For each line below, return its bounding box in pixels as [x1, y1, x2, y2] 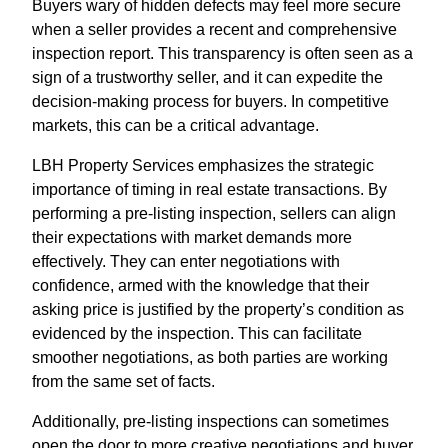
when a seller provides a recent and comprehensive [32, 21, 397, 39]
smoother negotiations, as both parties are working [32, 349, 388, 367]
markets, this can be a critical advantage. [32, 117, 319, 135]
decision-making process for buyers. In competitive [32, 93, 389, 111]
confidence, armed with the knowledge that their [32, 277, 369, 295]
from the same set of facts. [32, 373, 215, 391]
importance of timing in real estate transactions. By [32, 181, 387, 199]
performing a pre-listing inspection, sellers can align [32, 205, 396, 223]
